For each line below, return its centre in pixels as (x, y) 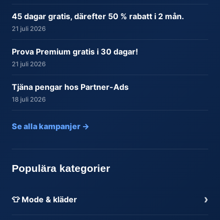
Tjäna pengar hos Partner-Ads (70, 87)
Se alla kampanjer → (51, 126)
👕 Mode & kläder (44, 199)
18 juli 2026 (29, 99)
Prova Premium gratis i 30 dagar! (75, 51)
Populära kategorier (61, 168)
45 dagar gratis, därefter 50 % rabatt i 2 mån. (98, 16)
